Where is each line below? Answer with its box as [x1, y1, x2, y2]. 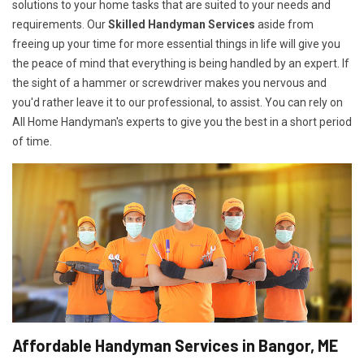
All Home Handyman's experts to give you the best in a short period [12, 115, 352, 129]
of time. [12, 135, 52, 149]
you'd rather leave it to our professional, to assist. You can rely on [12, 96, 343, 110]
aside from [255, 18, 314, 32]
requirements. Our [12, 18, 108, 32]
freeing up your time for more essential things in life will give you [12, 37, 340, 51]
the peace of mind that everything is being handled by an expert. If [12, 57, 349, 71]
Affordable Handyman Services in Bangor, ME [12, 335, 338, 355]
